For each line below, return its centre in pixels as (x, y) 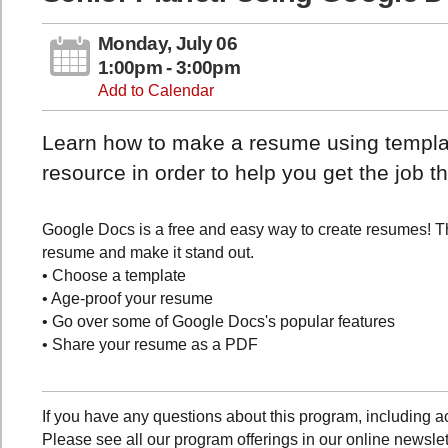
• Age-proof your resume (127, 298)
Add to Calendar (156, 91)
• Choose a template (114, 275)
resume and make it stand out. (148, 252)
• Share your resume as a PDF (150, 344)
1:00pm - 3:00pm (169, 68)
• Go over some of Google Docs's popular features (218, 321)
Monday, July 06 (167, 44)
